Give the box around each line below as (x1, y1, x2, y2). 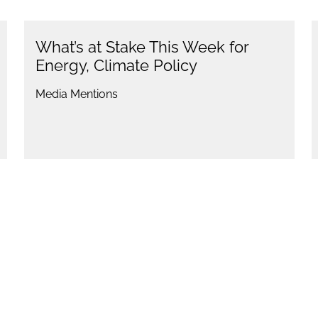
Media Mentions (35, 87, 118, 102)
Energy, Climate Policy (35, 56, 197, 75)
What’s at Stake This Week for (35, 38, 248, 57)
